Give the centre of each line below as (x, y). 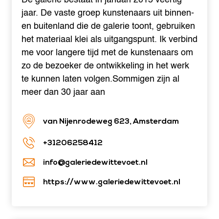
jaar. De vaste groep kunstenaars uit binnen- (108, 13)
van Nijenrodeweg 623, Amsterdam (111, 121)
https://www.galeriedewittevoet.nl (112, 182)
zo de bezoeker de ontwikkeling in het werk (105, 66)
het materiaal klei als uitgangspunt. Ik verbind (109, 40)
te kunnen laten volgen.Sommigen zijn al (100, 79)
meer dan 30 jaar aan (63, 92)
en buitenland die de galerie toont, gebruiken (108, 26)
